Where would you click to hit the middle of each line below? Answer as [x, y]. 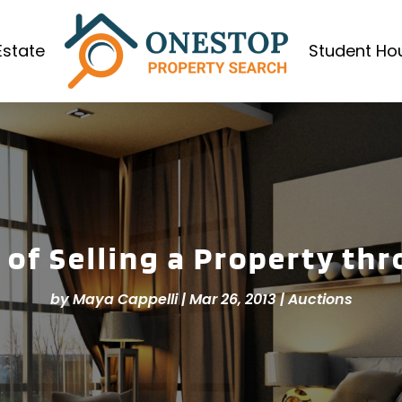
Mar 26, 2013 [232, 300]
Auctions [320, 300]
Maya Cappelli [125, 300]
